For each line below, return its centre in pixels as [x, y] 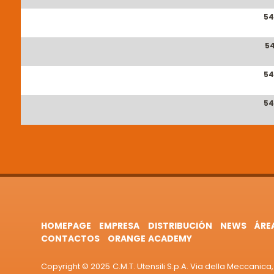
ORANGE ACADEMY [150, 239]
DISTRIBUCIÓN [180, 226]
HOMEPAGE [66, 226]
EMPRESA [120, 226]
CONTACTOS [71, 239]
